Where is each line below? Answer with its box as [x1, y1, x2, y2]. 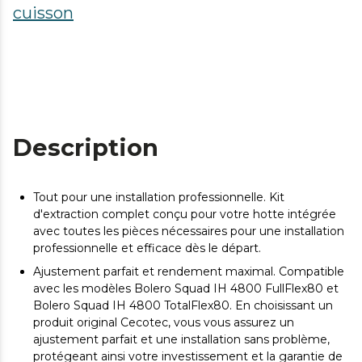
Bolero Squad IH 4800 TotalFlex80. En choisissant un [33, 298, 333, 314]
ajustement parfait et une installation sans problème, [33, 332, 330, 347]
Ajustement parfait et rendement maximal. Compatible [33, 264, 344, 280]
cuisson [13, 3, 74, 23]
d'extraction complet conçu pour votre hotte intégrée [33, 207, 336, 222]
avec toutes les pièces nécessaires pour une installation [33, 224, 344, 239]
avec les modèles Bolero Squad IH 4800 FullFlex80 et [33, 281, 339, 297]
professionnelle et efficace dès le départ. [33, 241, 261, 256]
